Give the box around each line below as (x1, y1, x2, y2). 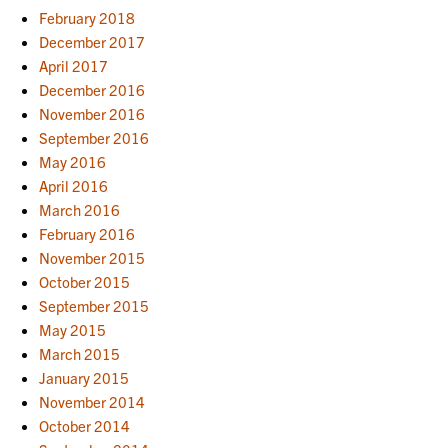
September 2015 (39, 295, 150, 315)
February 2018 (39, 7, 136, 27)
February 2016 (39, 223, 136, 243)
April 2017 (39, 55, 109, 75)
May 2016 (39, 151, 107, 171)
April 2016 (39, 175, 109, 195)
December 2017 (39, 31, 146, 51)
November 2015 (39, 247, 146, 267)
